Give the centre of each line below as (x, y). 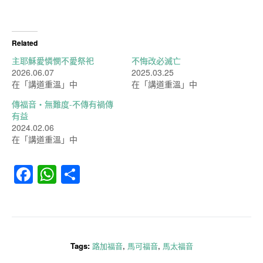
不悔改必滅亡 (156, 60)
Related (25, 43)
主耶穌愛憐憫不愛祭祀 (53, 60)
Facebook (74, 175)
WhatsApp (100, 175)
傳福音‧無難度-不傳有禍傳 (63, 104)
